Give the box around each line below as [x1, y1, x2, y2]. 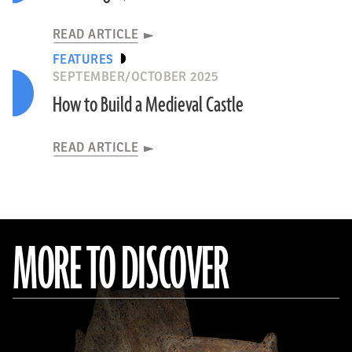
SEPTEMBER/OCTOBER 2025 [52, 70, 219, 84]
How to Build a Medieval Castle [52, 91, 244, 119]
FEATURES [52, 53, 114, 67]
